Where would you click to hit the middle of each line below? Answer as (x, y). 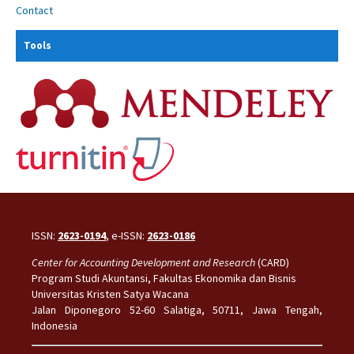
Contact (34, 10)
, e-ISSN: (126, 235)
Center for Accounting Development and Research (143, 262)
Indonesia (54, 325)
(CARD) (273, 262)
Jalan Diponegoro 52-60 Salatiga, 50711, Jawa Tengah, (177, 309)
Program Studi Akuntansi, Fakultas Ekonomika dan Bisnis (164, 278)
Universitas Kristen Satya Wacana (110, 294)
